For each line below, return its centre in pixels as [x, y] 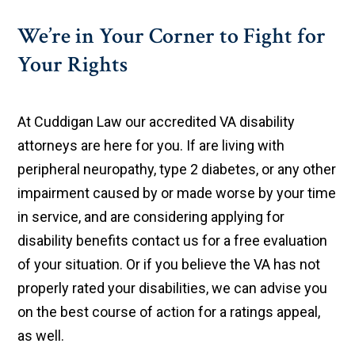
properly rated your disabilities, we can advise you [173, 288]
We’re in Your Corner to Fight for [172, 36]
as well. [41, 336]
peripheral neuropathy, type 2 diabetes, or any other [177, 170]
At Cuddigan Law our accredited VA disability [157, 122]
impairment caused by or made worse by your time [177, 193]
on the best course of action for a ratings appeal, [169, 312]
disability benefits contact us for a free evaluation [173, 241]
